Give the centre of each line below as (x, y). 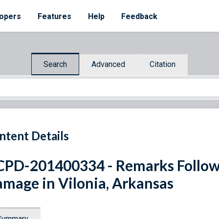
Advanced (108, 64)
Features (55, 16)
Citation (163, 64)
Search (55, 64)
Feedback (139, 16)
